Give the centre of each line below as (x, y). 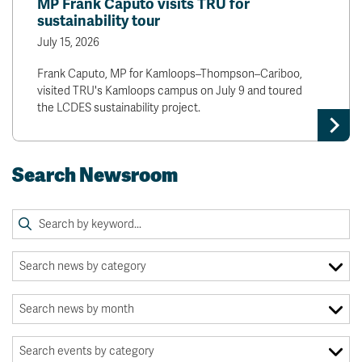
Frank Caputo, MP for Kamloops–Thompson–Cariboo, (170, 74)
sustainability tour (99, 21)
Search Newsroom (95, 175)
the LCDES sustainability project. (119, 108)
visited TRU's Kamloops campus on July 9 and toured (170, 91)
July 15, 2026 (68, 43)
